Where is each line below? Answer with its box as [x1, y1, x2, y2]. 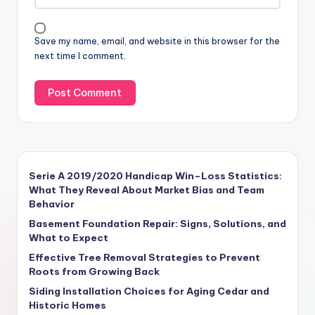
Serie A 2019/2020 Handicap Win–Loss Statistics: [29, 169, 282, 183]
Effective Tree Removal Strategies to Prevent [29, 251, 260, 264]
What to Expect [29, 231, 108, 245]
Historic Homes [29, 299, 106, 312]
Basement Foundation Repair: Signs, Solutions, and [29, 217, 286, 231]
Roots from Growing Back [29, 265, 160, 278]
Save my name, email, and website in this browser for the [34, 35, 280, 46]
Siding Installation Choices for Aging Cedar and [29, 285, 269, 298]
